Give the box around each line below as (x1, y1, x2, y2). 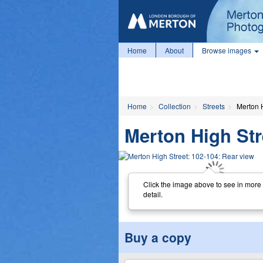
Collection (159, 101, 191, 111)
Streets (203, 101, 225, 111)
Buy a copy (124, 228, 191, 246)
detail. (143, 188, 163, 199)
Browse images (202, 45, 253, 55)
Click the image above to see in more (143, 178, 261, 189)
